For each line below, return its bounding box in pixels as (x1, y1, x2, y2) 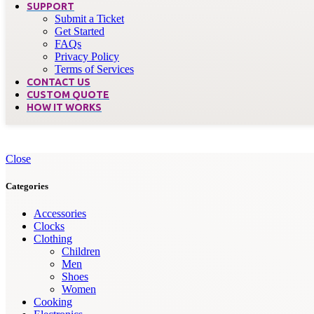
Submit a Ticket (55, 13, 124, 25)
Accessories (34, 207, 86, 220)
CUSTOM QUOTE (27, 89, 109, 100)
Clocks (34, 220, 64, 233)
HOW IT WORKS (27, 102, 102, 113)
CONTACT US (27, 76, 90, 88)
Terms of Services (55, 63, 134, 75)
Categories (6, 181, 48, 192)
